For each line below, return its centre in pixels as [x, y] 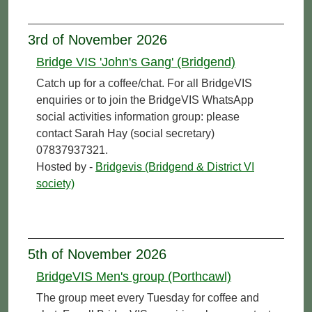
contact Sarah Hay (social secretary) [125, 133]
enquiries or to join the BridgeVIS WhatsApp [145, 100]
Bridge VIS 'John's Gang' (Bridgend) [136, 62]
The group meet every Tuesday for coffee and [148, 297]
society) [55, 183]
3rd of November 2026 [97, 39]
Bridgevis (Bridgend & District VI [175, 166]
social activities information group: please [138, 116]
